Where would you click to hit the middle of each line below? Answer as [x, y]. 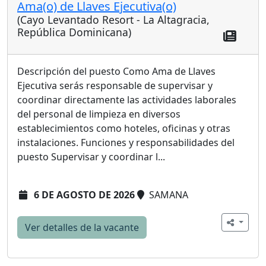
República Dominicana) [74, 32]
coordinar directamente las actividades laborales [127, 99]
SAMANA [167, 194]
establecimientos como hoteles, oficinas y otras [124, 128]
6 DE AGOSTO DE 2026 [84, 194]
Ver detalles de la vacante [82, 227]
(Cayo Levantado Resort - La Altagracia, [113, 19]
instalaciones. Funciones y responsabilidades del [126, 142]
